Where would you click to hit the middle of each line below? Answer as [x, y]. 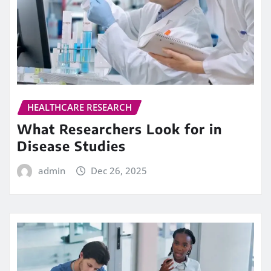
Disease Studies [71, 146]
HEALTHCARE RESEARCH [80, 107]
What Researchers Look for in [119, 129]
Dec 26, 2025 [119, 171]
